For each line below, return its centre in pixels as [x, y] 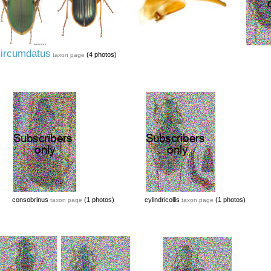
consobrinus [31, 200]
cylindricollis [163, 200]
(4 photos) [100, 54]
